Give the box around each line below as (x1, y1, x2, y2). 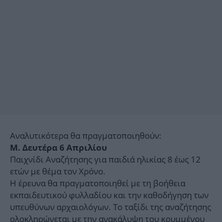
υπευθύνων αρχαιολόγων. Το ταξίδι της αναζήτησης (10, 201, 211, 213)
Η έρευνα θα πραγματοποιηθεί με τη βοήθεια (10, 177, 185, 189)
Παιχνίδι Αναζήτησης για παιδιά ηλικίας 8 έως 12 (10, 154, 201, 166)
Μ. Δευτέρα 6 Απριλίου (10, 143, 107, 153)
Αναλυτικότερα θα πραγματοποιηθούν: (10, 130, 162, 142)
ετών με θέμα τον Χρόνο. (10, 166, 106, 177)
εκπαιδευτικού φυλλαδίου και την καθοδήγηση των (10, 189, 209, 201)
